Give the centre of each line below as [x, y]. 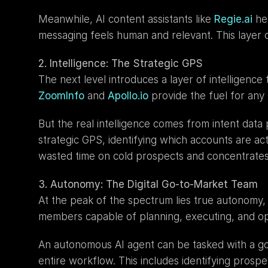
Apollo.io [128, 96]
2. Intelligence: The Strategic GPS [121, 63]
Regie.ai [233, 19]
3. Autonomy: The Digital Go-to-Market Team [148, 184]
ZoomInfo [61, 96]
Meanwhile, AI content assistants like [126, 19]
